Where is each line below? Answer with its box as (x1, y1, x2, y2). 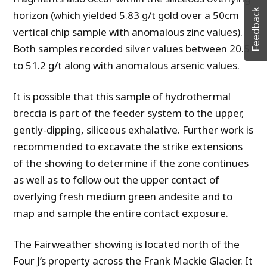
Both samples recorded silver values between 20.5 (13, 42, 250, 56)
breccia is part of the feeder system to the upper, (13, 106, 245, 120)
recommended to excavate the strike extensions (13, 139, 243, 154)
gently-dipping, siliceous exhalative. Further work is (13, 123, 254, 137)
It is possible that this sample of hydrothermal (13, 89, 231, 104)
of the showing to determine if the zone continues (13, 156, 249, 170)
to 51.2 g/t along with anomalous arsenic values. (13, 58, 240, 73)
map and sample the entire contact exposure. (13, 206, 229, 221)
